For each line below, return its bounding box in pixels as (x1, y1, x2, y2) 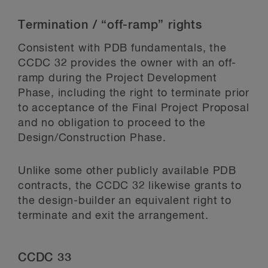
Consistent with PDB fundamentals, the (18, 42, 227, 54)
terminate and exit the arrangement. (18, 210, 209, 221)
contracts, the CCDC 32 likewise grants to (18, 180, 242, 191)
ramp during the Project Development (18, 72, 217, 84)
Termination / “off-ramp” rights (18, 19, 202, 31)
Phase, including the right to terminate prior (18, 87, 249, 99)
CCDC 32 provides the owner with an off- (18, 57, 237, 69)
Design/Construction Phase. (18, 132, 166, 144)
